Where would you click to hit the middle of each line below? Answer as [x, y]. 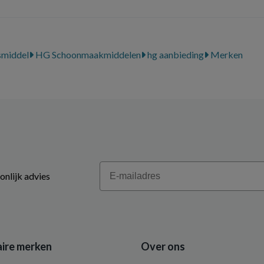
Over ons [163, 246]
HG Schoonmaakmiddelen [87, 55]
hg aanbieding [175, 55]
